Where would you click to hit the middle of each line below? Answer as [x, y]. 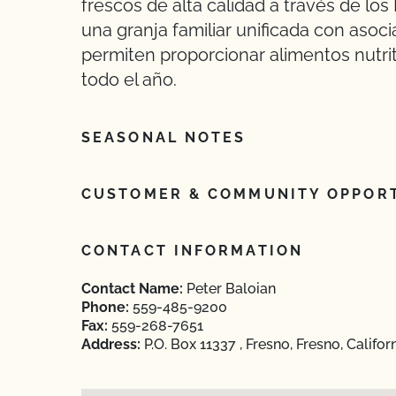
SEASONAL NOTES [164, 137]
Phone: [105, 307]
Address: [111, 344]
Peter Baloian [229, 289]
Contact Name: [132, 289]
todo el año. [129, 80]
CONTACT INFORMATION [192, 251]
